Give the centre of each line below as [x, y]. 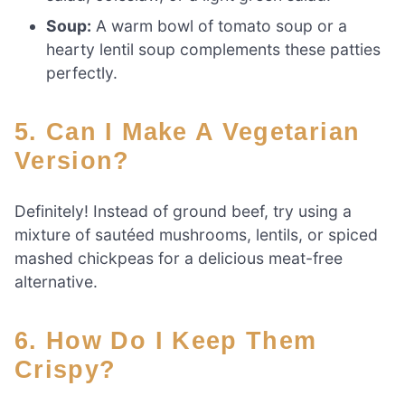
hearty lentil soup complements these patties [214, 49]
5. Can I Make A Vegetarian [26, 131]
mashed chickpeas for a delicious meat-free [179, 258]
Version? [72, 160]
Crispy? [66, 369]
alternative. [56, 281]
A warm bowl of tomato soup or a [220, 25]
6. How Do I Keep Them [26, 340]
